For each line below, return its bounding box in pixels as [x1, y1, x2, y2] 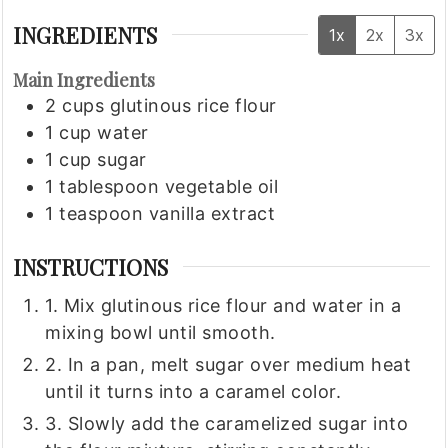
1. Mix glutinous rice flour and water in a [45, 294, 402, 316]
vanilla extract [148, 203, 276, 224]
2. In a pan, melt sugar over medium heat [45, 353, 412, 375]
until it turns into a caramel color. [45, 380, 342, 402]
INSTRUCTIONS [13, 252, 169, 281]
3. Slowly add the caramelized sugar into [45, 412, 409, 434]
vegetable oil [164, 176, 279, 197]
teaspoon [59, 203, 144, 224]
